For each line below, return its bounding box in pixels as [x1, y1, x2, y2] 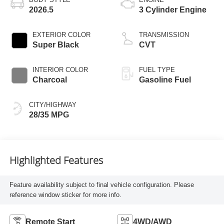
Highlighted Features [9, 153, 103, 167]
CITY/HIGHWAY [28, 100, 76, 108]
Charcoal [32, 75, 67, 84]
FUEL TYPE [139, 65, 175, 73]
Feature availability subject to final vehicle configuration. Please [9, 181, 194, 189]
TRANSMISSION [139, 30, 189, 38]
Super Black [32, 40, 79, 49]
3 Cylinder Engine [139, 5, 206, 14]
